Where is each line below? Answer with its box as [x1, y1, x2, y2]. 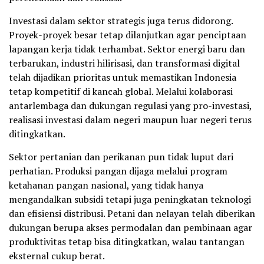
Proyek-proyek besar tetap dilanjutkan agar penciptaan [9, 28, 246, 42]
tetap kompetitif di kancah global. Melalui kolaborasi [9, 85, 233, 98]
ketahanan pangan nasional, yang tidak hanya [9, 179, 203, 192]
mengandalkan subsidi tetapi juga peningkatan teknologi [9, 193, 251, 206]
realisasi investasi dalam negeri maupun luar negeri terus [9, 113, 252, 127]
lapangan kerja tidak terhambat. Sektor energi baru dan [9, 42, 245, 56]
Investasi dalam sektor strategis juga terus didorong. [9, 14, 233, 28]
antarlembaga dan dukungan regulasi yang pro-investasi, [9, 99, 252, 113]
